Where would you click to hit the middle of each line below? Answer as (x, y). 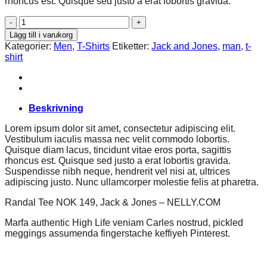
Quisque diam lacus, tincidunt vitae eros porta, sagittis (118, 150)
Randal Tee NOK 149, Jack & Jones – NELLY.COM (113, 202)
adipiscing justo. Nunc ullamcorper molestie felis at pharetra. (132, 182)
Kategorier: (29, 46)
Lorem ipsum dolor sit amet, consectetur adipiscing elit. (120, 128)
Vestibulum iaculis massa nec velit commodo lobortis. (117, 139)
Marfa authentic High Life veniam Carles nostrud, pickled (124, 222)
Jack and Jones (184, 46)
